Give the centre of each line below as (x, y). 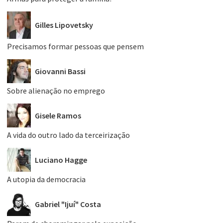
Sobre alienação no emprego (56, 90)
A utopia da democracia (46, 179)
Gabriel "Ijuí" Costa (68, 204)
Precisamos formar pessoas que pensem (75, 46)
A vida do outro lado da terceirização (68, 135)
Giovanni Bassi (60, 71)
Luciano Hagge (61, 160)
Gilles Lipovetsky (64, 25)
